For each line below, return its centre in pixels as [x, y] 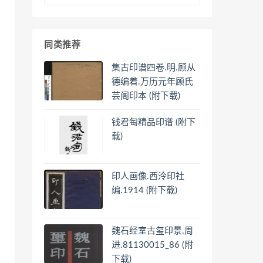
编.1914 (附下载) [144, 191]
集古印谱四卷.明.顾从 [154, 68]
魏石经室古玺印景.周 [152, 231]
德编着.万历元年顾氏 [152, 82]
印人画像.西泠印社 [148, 177]
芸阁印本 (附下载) [146, 96]
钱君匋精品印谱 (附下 [154, 122]
